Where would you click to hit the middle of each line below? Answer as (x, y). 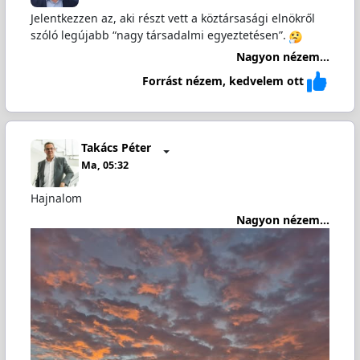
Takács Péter (117, 147)
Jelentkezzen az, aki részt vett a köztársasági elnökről (172, 18)
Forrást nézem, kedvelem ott (223, 80)
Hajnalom (56, 198)
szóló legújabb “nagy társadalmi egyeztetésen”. (160, 35)
